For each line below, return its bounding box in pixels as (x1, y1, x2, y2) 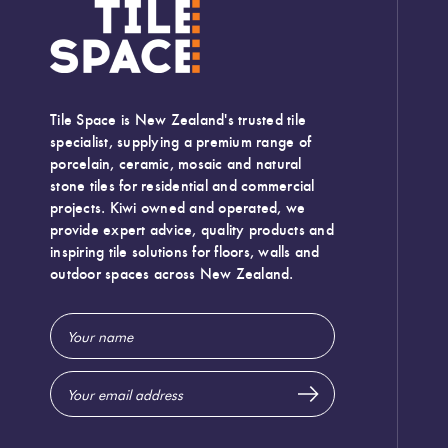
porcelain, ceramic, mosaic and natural (50, 153, 302, 173)
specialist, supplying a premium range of (50, 131, 311, 151)
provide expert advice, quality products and (50, 219, 334, 239)
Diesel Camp (50, 78, 142, 98)
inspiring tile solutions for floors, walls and (50, 241, 320, 261)
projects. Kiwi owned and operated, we (50, 197, 306, 217)
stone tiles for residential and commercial (50, 175, 315, 195)
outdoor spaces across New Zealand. (50, 263, 294, 283)
